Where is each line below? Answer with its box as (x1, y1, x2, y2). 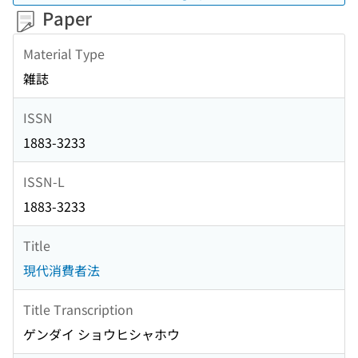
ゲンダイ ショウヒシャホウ (23, 324, 180, 344)
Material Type (23, 43, 105, 63)
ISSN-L (23, 171, 65, 191)
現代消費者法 (23, 261, 100, 280)
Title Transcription (23, 299, 133, 319)
